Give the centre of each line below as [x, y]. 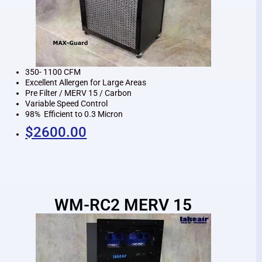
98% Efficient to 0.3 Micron [74, 114]
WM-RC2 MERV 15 [123, 205]
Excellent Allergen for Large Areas [86, 82]
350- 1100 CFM [53, 72]
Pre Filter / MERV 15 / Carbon [79, 93]
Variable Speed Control [67, 103]
